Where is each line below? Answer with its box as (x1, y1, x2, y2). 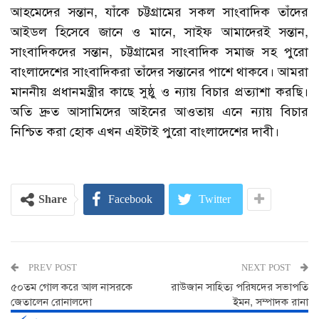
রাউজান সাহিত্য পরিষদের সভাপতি (171, 280, 308, 293)
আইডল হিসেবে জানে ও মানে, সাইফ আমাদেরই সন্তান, (11, 23, 308, 40)
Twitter (199, 192, 231, 206)
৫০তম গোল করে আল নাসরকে (11, 280, 132, 293)
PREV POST (26, 261, 77, 273)
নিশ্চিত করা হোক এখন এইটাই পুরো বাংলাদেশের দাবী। (11, 123, 279, 140)
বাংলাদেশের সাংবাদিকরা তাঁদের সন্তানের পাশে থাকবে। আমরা (11, 63, 308, 80)
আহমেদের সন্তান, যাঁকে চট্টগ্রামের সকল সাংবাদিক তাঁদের (11, 4, 308, 20)
